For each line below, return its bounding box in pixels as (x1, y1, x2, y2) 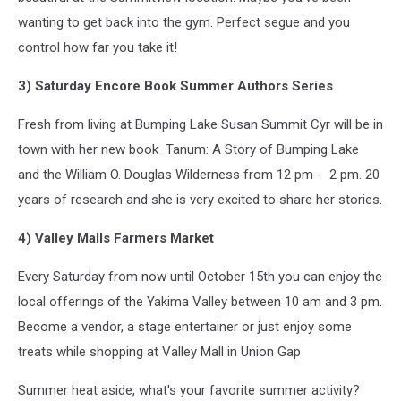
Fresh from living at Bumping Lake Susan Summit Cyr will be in (18, 115, 383, 132)
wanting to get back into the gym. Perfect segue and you (18, 13, 350, 30)
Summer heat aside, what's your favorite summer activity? (18, 381, 360, 398)
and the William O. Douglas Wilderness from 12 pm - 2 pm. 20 (18, 166, 380, 183)
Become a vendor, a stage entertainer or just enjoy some (18, 318, 352, 335)
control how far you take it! (18, 38, 177, 55)
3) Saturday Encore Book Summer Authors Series (18, 77, 333, 94)
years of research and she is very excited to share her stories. (18, 191, 382, 208)
